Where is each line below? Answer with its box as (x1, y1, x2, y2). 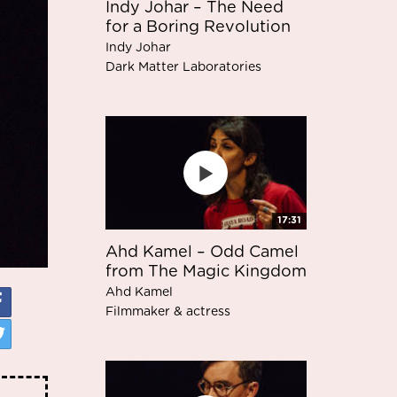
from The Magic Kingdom (105, 264, 307, 281)
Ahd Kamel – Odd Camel (105, 245, 299, 261)
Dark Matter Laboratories (105, 60, 261, 74)
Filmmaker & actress (105, 306, 230, 319)
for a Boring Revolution (105, 19, 291, 35)
